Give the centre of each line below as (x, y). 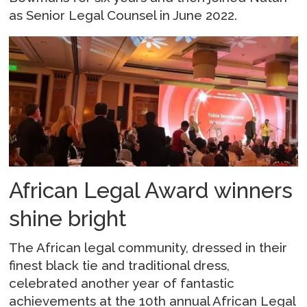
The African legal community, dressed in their (148, 247)
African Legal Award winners (151, 191)
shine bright (68, 219)
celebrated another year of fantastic (122, 283)
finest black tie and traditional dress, (120, 265)
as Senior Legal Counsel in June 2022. (123, 15)
